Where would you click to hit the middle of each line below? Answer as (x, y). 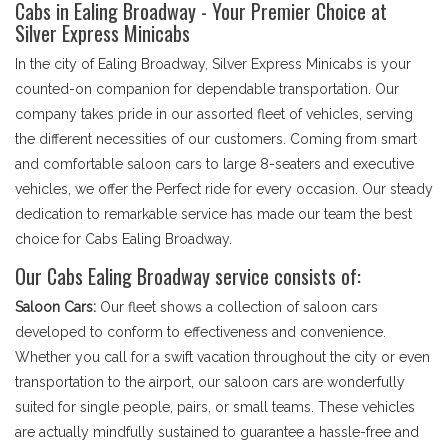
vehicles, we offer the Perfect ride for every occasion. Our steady (224, 189)
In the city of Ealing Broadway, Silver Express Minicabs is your (213, 64)
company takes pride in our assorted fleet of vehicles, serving (214, 114)
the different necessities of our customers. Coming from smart (216, 139)
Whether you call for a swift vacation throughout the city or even (222, 357)
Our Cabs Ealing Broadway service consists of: (188, 276)
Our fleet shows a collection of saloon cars (237, 307)
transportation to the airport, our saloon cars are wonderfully (210, 382)
